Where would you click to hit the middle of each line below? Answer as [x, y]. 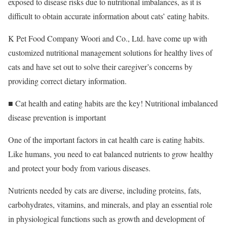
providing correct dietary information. [67, 81]
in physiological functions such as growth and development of [106, 218]
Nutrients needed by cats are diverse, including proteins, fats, [105, 190]
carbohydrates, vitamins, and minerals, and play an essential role [110, 204]
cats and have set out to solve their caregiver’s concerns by [100, 66]
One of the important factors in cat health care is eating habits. [106, 139]
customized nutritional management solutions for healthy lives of [110, 52]
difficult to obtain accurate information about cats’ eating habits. [109, 16]
